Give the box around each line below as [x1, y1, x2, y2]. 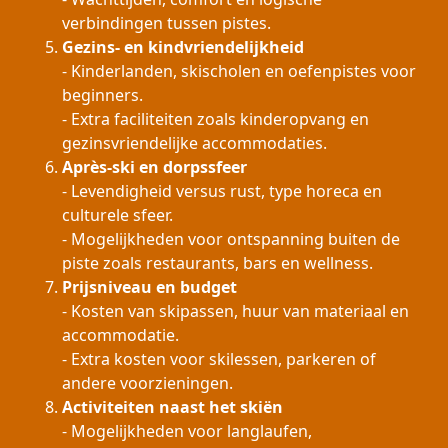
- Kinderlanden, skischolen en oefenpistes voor [62, 60, 416, 82]
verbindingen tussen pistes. [62, 12, 271, 34]
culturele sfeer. [62, 204, 173, 226]
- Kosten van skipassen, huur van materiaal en [62, 300, 409, 322]
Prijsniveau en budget [62, 276, 237, 298]
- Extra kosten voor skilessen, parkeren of [62, 348, 376, 370]
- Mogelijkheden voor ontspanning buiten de [62, 228, 400, 250]
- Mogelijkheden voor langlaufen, [62, 420, 312, 442]
